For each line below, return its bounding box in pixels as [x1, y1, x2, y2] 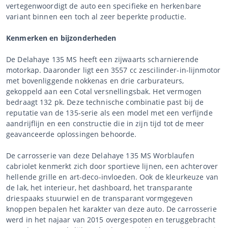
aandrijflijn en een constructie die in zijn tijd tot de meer [6, 118, 204, 128]
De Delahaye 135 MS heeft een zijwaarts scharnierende [6, 54, 198, 64]
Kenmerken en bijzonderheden [6, 33, 117, 43]
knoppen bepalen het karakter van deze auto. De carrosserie [6, 204, 217, 214]
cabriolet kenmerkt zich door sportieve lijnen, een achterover [6, 161, 218, 171]
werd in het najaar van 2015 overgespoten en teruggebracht [6, 214, 216, 224]
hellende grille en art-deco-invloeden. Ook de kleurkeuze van [6, 172, 218, 182]
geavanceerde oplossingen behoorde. [6, 129, 137, 139]
